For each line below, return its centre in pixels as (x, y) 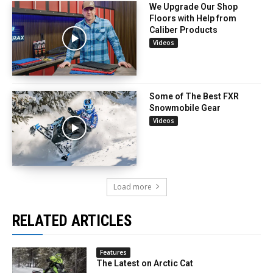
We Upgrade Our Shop (193, 6)
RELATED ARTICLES (72, 221)
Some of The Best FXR (194, 97)
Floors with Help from (193, 18)
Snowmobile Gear (185, 108)
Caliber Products (183, 30)
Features (114, 252)
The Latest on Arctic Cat (145, 263)
